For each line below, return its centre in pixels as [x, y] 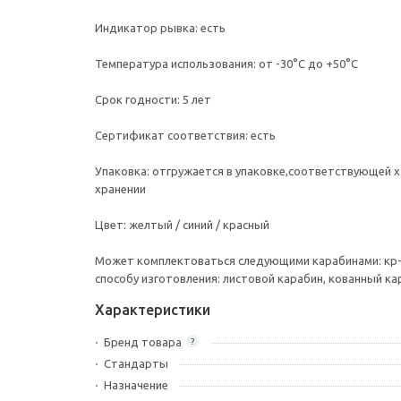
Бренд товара [143, 342]
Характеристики [153, 310]
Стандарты [136, 363]
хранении [239, 189]
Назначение [136, 385]
